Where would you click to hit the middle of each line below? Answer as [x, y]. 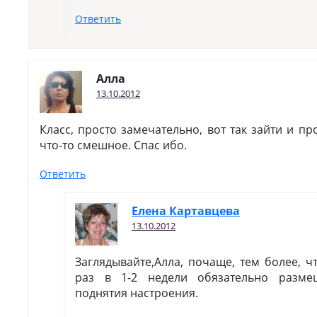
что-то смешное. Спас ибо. [113, 145]
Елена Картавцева [186, 211]
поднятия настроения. [137, 293]
